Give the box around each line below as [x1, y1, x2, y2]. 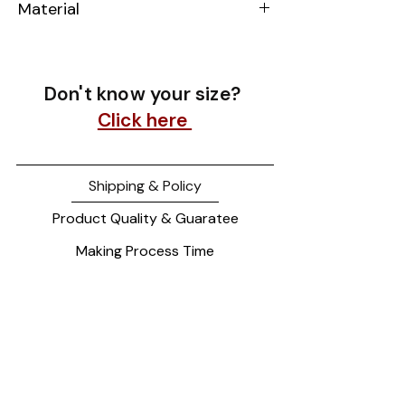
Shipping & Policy [89, 175, 202, 195]
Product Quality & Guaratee [52, 208, 239, 228]
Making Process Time [76, 240, 214, 260]
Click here [97, 107, 193, 133]
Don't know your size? [43, 80, 246, 107]
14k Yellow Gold [18, 33, 123, 53]
